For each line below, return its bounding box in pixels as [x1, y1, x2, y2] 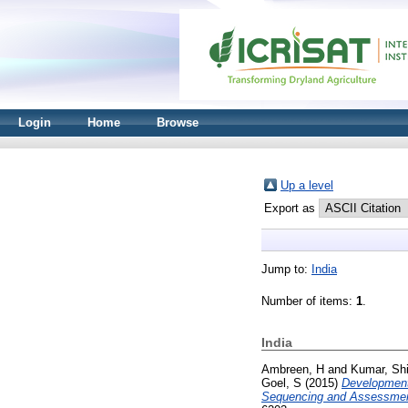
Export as [264, 201, 319, 215]
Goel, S [261, 375, 301, 390]
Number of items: [261, 294, 356, 308]
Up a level [280, 178, 333, 192]
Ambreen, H [261, 362, 324, 376]
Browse [157, 116, 199, 129]
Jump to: [261, 262, 311, 276]
